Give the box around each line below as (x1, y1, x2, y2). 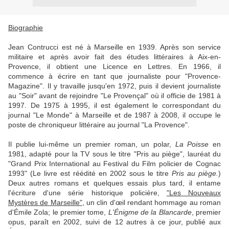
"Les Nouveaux (166, 189, 221, 197)
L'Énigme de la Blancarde (108, 208, 192, 216)
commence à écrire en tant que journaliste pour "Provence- (8, 72, 221, 80)
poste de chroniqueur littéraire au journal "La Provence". (8, 121, 190, 129)
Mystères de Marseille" (8, 198, 82, 207)
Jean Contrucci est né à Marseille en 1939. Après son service (8, 43, 221, 51)
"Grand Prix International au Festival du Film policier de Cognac (8, 159, 221, 168)
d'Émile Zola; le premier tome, (8, 208, 108, 216)
